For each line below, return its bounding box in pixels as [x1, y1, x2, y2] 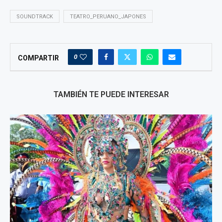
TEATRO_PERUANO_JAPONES [70, 13, 146, 20]
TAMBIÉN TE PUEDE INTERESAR [53, 90, 169, 99]
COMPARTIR [18, 54, 59, 62]
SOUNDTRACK [16, 13, 53, 20]
